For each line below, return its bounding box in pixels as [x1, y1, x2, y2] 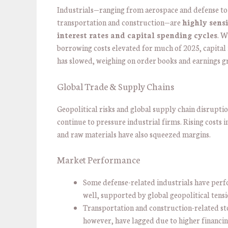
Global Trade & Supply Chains [57, 79, 174, 93]
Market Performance [57, 153, 140, 166]
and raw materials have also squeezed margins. [57, 128, 211, 139]
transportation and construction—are [57, 17, 182, 28]
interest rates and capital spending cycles [57, 30, 217, 41]
